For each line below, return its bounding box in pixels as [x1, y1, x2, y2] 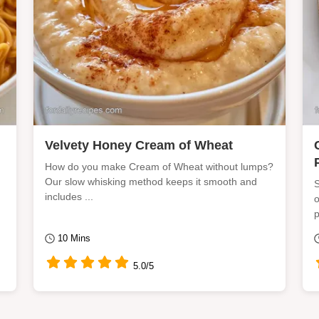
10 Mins [58, 233, 90, 244]
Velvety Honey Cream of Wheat [45, 137, 233, 152]
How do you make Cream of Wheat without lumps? [45, 160, 273, 172]
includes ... [45, 190, 93, 202]
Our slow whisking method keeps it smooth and [45, 175, 257, 187]
